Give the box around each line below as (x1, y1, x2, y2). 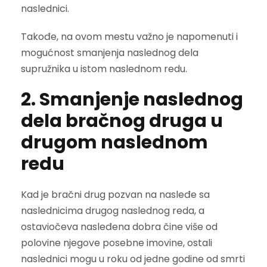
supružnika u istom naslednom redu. (21, 61, 187, 76)
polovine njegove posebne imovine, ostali (21, 235, 212, 250)
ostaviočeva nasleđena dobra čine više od (21, 219, 218, 234)
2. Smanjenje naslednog (21, 86, 243, 112)
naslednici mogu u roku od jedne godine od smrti (21, 252, 245, 266)
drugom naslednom (21, 129, 208, 155)
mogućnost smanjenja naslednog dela (21, 45, 198, 60)
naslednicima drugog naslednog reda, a (21, 203, 204, 218)
